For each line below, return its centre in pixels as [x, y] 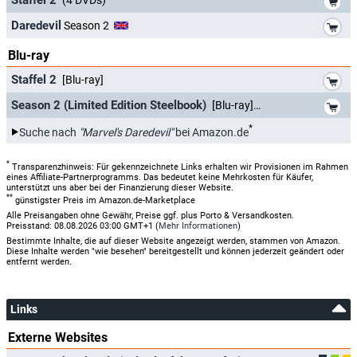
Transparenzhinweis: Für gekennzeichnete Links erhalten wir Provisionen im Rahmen [179, 167]
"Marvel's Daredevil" [126, 133]
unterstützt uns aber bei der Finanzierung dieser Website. [120, 188]
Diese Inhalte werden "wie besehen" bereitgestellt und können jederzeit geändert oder [175, 251]
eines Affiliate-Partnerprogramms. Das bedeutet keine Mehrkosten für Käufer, [160, 178]
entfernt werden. [39, 261]
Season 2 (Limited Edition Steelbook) [110, 105]
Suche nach [49, 133]
